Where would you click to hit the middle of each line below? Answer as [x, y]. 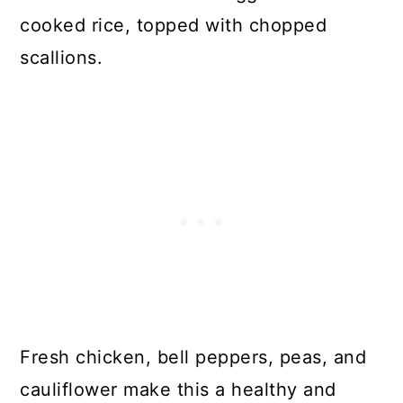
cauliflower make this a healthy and [178, 390]
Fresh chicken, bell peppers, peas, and [193, 357]
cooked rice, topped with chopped [174, 25]
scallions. [62, 58]
